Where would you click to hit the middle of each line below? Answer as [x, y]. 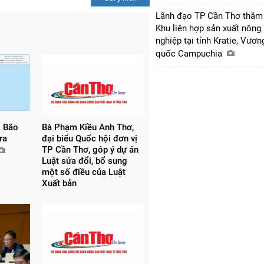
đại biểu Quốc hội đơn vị [89, 138]
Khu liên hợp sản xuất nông [208, 28]
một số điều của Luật [83, 172]
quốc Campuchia [190, 53]
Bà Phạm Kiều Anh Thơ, [88, 127]
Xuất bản [59, 183]
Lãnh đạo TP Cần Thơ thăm [209, 16]
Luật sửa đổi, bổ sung [84, 161]
